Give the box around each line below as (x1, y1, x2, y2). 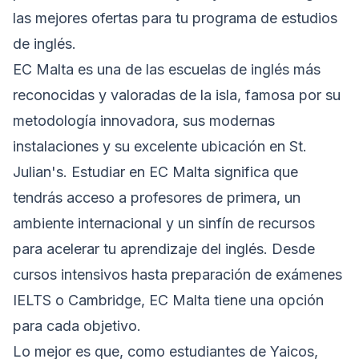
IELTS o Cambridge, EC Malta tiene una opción (13, 292, 324, 309)
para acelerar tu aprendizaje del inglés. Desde (13, 240, 315, 258)
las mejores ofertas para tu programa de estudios (13, 10, 337, 27)
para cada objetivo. (13, 317, 141, 335)
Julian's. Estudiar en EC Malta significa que (13, 163, 298, 181)
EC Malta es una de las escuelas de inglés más (13, 61, 321, 79)
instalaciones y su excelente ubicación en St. (13, 138, 307, 155)
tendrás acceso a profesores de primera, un (13, 189, 301, 207)
